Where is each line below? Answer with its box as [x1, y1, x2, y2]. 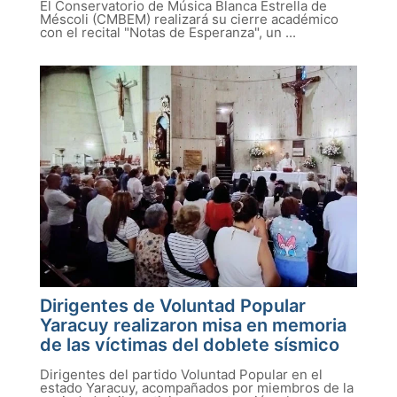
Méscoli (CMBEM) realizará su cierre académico [40, 11, 339, 27]
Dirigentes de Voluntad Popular [40, 295, 306, 316]
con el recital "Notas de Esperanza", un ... [40, 24, 296, 41]
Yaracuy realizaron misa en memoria [40, 315, 346, 336]
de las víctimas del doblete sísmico [40, 334, 339, 355]
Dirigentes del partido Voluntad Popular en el [40, 366, 323, 383]
